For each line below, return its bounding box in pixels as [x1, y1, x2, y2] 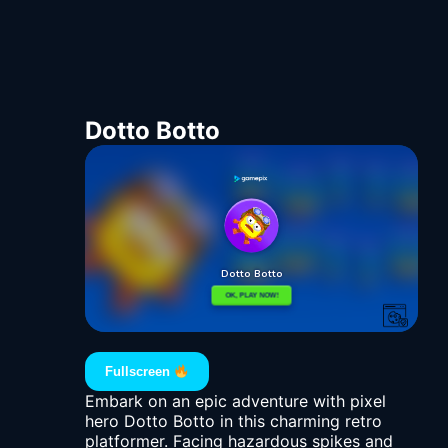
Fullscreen [105, 364, 175, 380]
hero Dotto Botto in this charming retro [85, 411, 382, 432]
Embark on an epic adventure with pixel [85, 391, 386, 412]
